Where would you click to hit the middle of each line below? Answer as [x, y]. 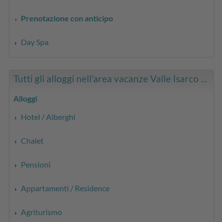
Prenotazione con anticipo [67, 18]
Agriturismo [42, 212]
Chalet [32, 140]
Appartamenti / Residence [65, 188]
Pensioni [36, 164]
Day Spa [35, 42]
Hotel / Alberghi [48, 116]
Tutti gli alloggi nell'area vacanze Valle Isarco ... [110, 78]
